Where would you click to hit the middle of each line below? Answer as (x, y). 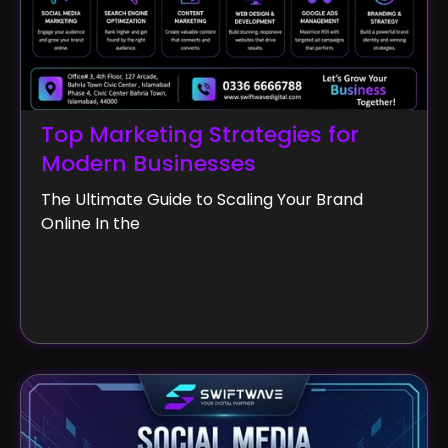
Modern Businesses (148, 164)
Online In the (90, 224)
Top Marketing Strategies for (200, 135)
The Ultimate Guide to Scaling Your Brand (202, 200)
